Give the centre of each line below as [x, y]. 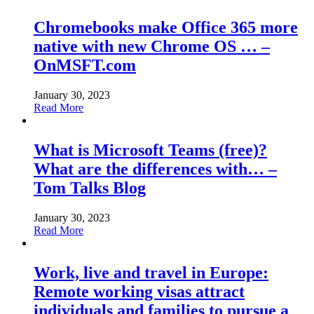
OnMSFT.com [85, 66]
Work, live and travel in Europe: [151, 272]
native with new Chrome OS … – [152, 47]
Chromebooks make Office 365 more [166, 28]
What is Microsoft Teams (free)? [150, 150]
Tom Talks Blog [90, 187]
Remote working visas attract [139, 291]
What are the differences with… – [155, 169]
